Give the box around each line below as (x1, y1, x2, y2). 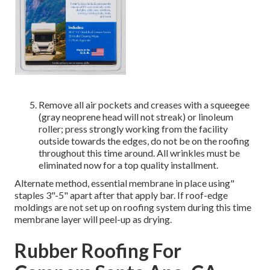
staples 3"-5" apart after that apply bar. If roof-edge (14, 189, 228, 201)
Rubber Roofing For (14, 239, 181, 263)
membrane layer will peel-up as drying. (14, 213, 172, 225)
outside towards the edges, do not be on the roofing (39, 135, 250, 147)
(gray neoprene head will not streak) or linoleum (39, 111, 233, 123)
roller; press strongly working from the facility (39, 123, 228, 135)
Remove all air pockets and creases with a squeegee (39, 99, 250, 111)
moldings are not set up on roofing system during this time (14, 201, 251, 213)
